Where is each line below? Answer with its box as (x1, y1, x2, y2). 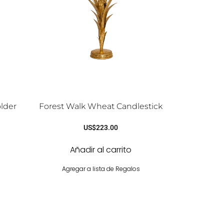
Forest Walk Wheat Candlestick (39, 101, 163, 111)
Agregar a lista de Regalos (61, 164, 140, 173)
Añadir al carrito (70, 143, 132, 155)
